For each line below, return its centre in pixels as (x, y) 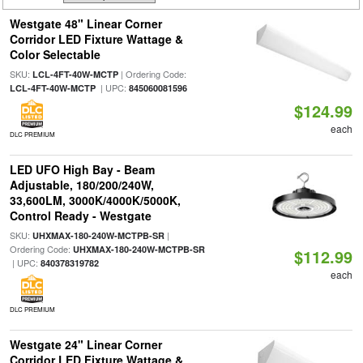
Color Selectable (55, 54)
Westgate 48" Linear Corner (85, 23)
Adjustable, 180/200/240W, (81, 185)
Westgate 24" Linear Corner (85, 344)
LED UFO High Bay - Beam (82, 169)
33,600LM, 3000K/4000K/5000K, (95, 200)
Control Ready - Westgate (80, 216)
